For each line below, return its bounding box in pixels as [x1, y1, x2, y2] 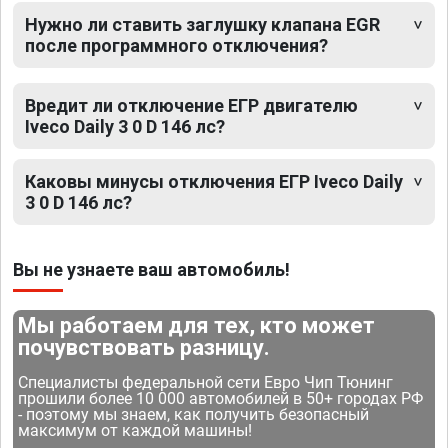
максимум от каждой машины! [18, 420, 253, 440]
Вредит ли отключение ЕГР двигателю [25, 94, 358, 116]
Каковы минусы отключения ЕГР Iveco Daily [25, 170, 403, 192]
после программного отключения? [25, 34, 328, 56]
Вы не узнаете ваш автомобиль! [13, 258, 290, 280]
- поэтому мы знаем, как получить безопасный [18, 404, 370, 424]
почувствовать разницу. [18, 334, 271, 360]
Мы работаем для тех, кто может [18, 312, 376, 338]
